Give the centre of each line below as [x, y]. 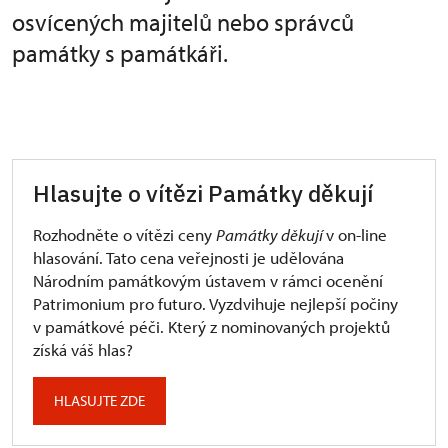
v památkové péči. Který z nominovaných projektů [211, 326]
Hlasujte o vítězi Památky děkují [203, 193]
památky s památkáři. [120, 53]
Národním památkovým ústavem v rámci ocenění [208, 280]
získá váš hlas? [83, 349]
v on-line [356, 234]
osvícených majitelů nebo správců [183, 22]
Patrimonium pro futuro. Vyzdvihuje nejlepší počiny [215, 303]
